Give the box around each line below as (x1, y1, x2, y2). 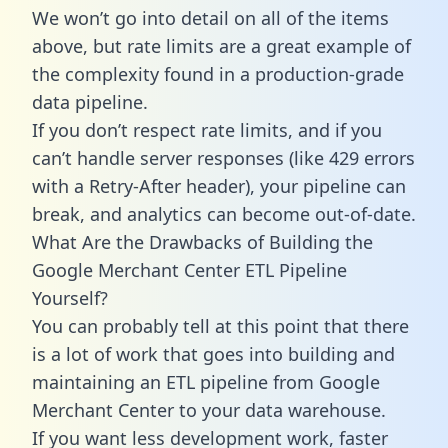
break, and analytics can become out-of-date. (32, 201, 416, 226)
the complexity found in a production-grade (32, 61, 404, 86)
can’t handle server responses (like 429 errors (32, 145, 415, 170)
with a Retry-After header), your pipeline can (32, 173, 406, 198)
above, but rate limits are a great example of (32, 33, 411, 58)
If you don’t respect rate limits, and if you (32, 117, 382, 142)
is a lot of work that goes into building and (32, 341, 395, 366)
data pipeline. (32, 89, 148, 114)
